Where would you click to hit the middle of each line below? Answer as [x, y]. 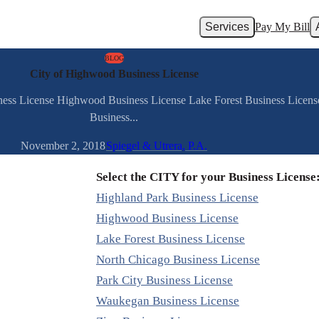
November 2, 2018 [63, 146]
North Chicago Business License [178, 260]
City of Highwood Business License [114, 74]
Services [227, 27]
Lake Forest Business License [171, 239]
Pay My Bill [282, 27]
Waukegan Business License [168, 301]
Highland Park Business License [177, 198]
